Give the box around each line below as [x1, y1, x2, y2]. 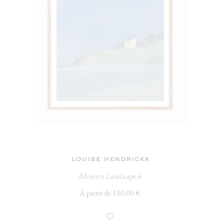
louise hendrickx [71, 156, 149, 163]
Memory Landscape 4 [79, 171, 141, 181]
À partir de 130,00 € [79, 188, 141, 198]
